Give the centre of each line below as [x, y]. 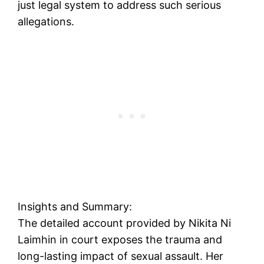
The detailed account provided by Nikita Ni [125, 223]
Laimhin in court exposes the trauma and [120, 239]
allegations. [46, 21]
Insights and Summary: [75, 206]
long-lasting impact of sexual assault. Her [121, 256]
